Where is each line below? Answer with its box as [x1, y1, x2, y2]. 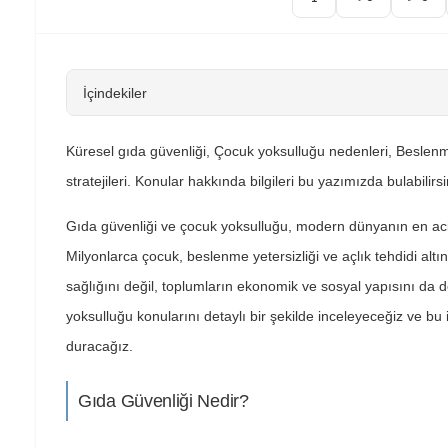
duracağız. [66, 338, 133, 354]
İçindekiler [83, 84, 147, 101]
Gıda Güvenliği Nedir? [78, 391, 249, 411]
